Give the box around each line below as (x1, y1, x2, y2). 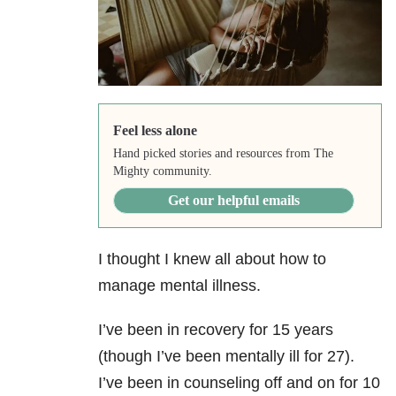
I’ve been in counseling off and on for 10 (98, 374, 380, 392)
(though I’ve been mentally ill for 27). (98, 347, 354, 366)
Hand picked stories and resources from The (112, 147, 333, 161)
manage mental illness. (98, 277, 261, 295)
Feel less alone (112, 123, 197, 139)
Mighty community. (112, 164, 212, 179)
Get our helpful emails (167, 193, 300, 209)
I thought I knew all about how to (98, 250, 326, 269)
